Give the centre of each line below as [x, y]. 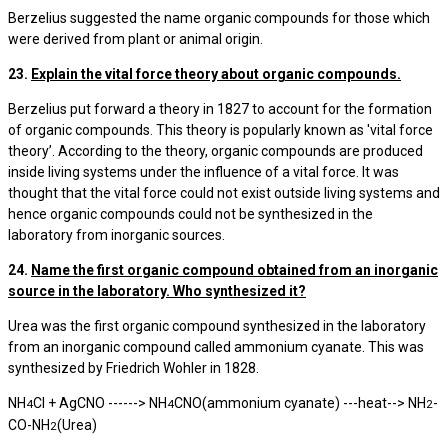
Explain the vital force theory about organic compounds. [216, 74]
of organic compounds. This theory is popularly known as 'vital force [220, 130]
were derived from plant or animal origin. [135, 39]
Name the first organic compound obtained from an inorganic [234, 270]
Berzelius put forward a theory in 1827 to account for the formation [220, 109]
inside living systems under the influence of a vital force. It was [203, 172]
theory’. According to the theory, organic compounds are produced [215, 151]
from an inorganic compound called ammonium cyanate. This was [216, 347]
